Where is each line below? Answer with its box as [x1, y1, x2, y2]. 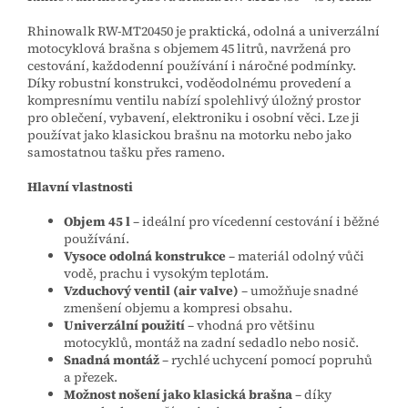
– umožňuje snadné [239, 281, 358, 301]
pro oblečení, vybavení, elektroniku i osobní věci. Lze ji [27, 108, 360, 127]
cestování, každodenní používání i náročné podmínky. [27, 56, 356, 76]
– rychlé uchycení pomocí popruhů [159, 351, 372, 370]
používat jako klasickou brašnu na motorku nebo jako [27, 126, 352, 145]
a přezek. [64, 368, 117, 387]
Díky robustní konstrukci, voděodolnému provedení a [27, 74, 352, 93]
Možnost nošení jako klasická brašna [64, 385, 292, 404]
